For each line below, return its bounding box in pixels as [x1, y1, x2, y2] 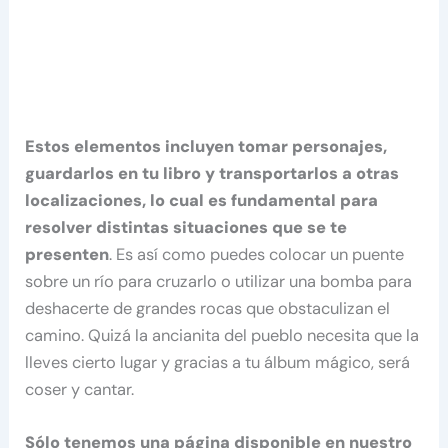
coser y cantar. [25, 379, 135, 401]
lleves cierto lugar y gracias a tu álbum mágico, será [25, 352, 411, 374]
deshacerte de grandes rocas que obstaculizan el [25, 298, 391, 320]
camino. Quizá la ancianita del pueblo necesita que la [25, 325, 420, 347]
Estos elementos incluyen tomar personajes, [25, 136, 388, 158]
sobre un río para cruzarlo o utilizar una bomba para [25, 271, 413, 293]
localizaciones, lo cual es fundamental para [25, 190, 379, 212]
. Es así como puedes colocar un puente [109, 244, 405, 266]
